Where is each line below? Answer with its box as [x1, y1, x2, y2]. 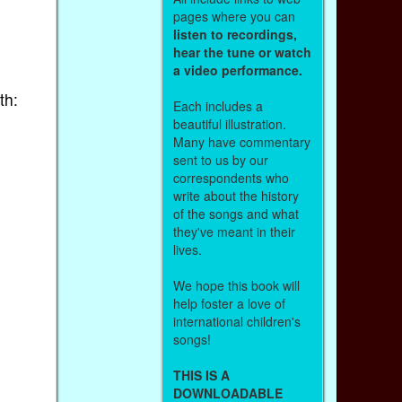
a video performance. [172, 60, 302, 79]
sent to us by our [172, 150, 268, 169]
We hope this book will [172, 275, 300, 294]
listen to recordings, [172, 24, 297, 43]
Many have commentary [172, 132, 310, 151]
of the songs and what [172, 204, 299, 223]
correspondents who [172, 168, 289, 187]
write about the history [172, 186, 299, 205]
